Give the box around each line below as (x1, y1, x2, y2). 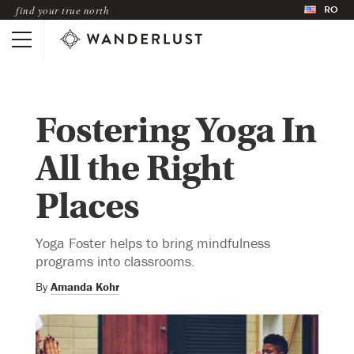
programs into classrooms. (36, 251, 195, 270)
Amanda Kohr (51, 278, 119, 294)
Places (36, 184, 139, 228)
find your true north (16, 2, 109, 17)
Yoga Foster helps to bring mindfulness (36, 233, 270, 252)
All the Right (36, 146, 234, 190)
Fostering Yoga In (36, 108, 316, 153)
